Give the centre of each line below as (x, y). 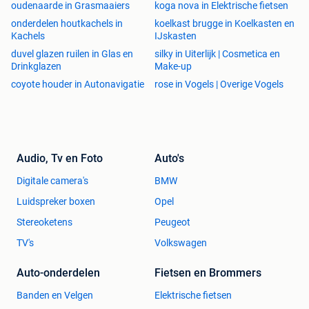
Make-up (173, 66)
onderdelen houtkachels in (67, 23)
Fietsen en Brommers (208, 272)
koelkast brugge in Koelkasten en (225, 23)
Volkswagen (181, 242)
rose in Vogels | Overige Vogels (219, 84)
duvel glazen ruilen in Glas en (72, 53)
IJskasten (176, 36)
